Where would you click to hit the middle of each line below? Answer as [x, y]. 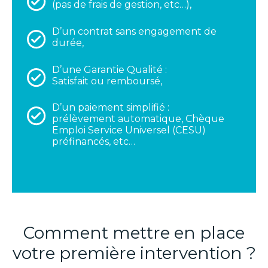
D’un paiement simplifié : [111, 108]
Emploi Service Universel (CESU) [129, 130]
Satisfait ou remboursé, [107, 81]
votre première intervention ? [134, 253]
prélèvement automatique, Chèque [138, 119]
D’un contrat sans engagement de [135, 32]
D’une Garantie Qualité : [110, 69]
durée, [68, 43]
